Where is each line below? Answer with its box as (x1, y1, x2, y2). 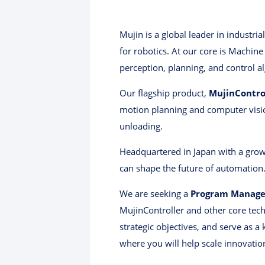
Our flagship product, (119, 87, 209, 99)
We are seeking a (119, 188, 190, 200)
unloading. (119, 120, 163, 132)
